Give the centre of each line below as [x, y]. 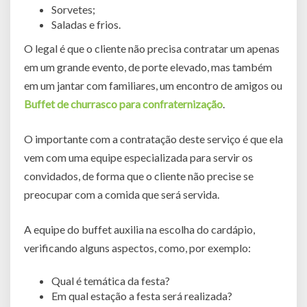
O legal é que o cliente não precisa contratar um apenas [152, 48]
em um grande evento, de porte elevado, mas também [148, 66]
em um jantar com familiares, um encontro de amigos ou [153, 85]
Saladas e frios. [86, 24]
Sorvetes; [73, 9]
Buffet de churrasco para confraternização [123, 103]
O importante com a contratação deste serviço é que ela [153, 138]
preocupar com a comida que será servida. [122, 194]
